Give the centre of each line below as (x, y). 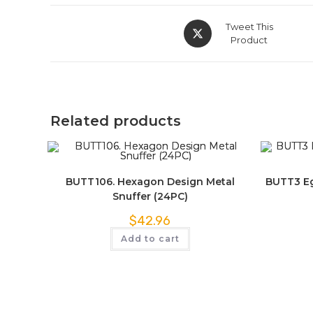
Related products (116, 121)
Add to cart (150, 239)
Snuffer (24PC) (150, 196)
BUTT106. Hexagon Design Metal (150, 182)
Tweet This (249, 27)
